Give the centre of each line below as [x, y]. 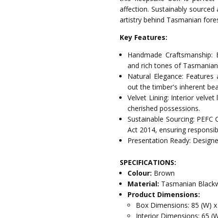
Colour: [141, 173]
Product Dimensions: [164, 194]
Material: [145, 183]
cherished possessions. [164, 109]
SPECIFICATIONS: [148, 162]
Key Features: [144, 37]
